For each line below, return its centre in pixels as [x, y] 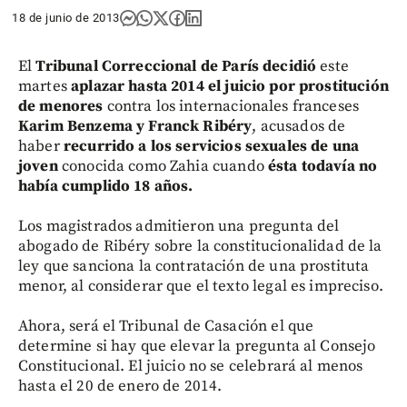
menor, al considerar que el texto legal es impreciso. [201, 286]
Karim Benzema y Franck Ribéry [135, 126]
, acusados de [299, 126]
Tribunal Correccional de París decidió [174, 66]
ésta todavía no [323, 166]
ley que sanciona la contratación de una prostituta [194, 266]
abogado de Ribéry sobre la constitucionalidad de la [200, 246]
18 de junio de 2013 [66, 17]
